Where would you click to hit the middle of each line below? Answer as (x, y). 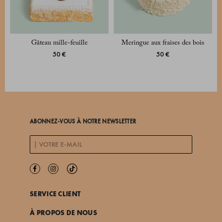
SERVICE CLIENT (55, 194)
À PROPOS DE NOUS (63, 213)
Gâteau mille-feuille (59, 43)
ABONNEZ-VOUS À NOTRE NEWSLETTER (83, 121)
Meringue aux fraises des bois (163, 43)
